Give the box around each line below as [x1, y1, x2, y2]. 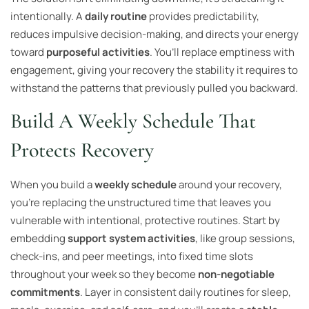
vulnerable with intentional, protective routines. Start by [10, 213, 280, 228]
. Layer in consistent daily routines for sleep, [80, 285, 291, 300]
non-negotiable [198, 267, 275, 282]
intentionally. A [10, 8, 85, 23]
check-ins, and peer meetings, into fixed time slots [10, 249, 253, 264]
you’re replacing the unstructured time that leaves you [10, 195, 271, 210]
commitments [10, 285, 80, 300]
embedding [10, 231, 68, 246]
